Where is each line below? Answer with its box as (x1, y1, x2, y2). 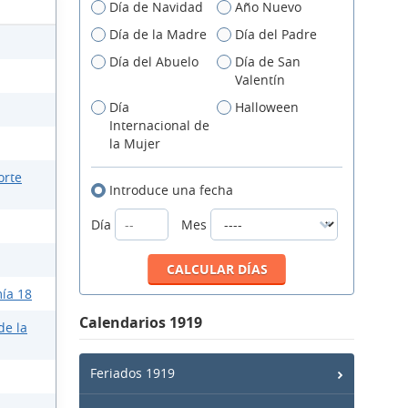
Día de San (235, 53, 301, 70)
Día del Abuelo (109, 53, 199, 70)
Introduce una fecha (109, 181, 233, 199)
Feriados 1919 (90, 364, 175, 382)
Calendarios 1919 (79, 312, 202, 332)
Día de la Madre (109, 25, 207, 43)
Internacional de (109, 117, 209, 134)
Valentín (235, 71, 285, 88)
